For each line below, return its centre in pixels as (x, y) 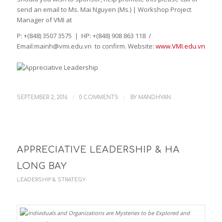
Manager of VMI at (44, 20)
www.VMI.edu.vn (180, 46)
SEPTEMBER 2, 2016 (42, 97)
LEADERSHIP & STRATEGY (51, 179)
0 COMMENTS (99, 97)
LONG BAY (42, 166)
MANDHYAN (154, 97)
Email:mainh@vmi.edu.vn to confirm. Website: (86, 46)
